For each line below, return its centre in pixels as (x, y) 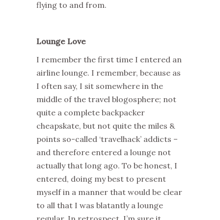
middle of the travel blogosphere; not (106, 99)
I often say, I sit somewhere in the (100, 86)
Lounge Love (61, 41)
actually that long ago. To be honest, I (107, 165)
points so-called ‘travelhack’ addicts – (107, 139)
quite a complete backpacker (91, 112)
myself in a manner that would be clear (109, 192)
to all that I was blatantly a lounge (100, 205)
